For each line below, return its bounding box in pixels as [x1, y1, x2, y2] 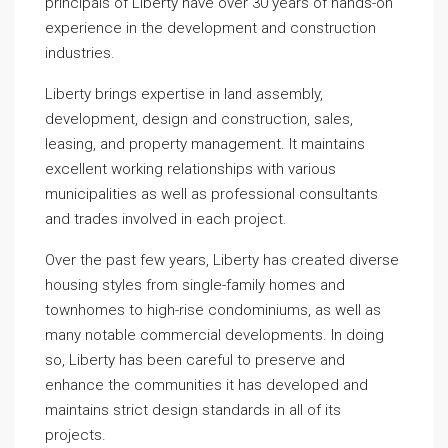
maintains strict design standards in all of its [45, 401, 341, 419]
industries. [45, 44, 115, 62]
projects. [45, 426, 106, 444]
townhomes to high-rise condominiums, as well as [45, 301, 381, 319]
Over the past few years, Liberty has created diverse [45, 251, 399, 269]
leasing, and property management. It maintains [45, 135, 365, 153]
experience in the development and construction [45, 19, 376, 37]
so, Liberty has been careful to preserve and [45, 351, 345, 369]
